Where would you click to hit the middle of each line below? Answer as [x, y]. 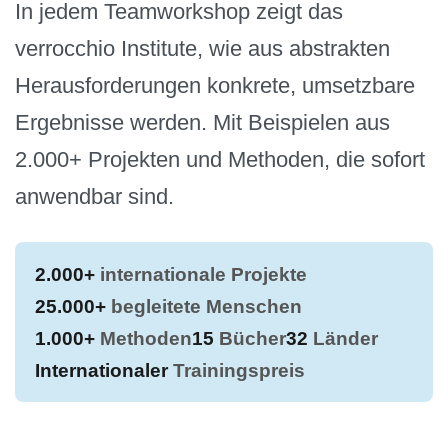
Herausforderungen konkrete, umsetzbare [215, 85]
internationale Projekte [201, 274]
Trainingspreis [236, 370]
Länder [343, 338]
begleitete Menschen [204, 306]
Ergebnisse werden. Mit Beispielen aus [202, 122]
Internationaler [101, 370]
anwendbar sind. [94, 196]
